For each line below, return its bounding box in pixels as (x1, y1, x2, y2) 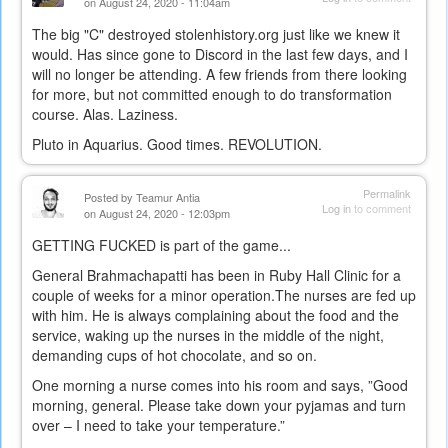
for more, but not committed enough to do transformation (32, 83, 392, 104)
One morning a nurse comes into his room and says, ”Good (32, 374, 408, 395)
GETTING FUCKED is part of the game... (32, 234, 291, 255)
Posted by (84, 188, 136, 205)
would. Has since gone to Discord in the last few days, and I (32, 43, 408, 64)
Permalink (363, 184, 411, 201)
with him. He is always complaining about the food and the (32, 304, 399, 325)
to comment (351, 199, 411, 216)
